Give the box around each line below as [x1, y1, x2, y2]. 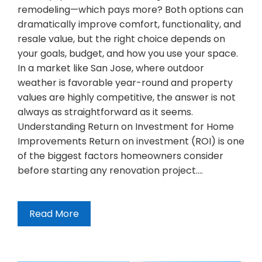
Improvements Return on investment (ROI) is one [18, 134, 244, 148]
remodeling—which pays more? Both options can [18, 2, 243, 16]
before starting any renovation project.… [18, 163, 203, 177]
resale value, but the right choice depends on [18, 32, 225, 46]
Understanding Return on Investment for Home [18, 119, 234, 133]
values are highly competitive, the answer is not [18, 90, 236, 104]
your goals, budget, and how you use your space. [18, 46, 238, 60]
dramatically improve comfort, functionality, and [18, 17, 241, 31]
